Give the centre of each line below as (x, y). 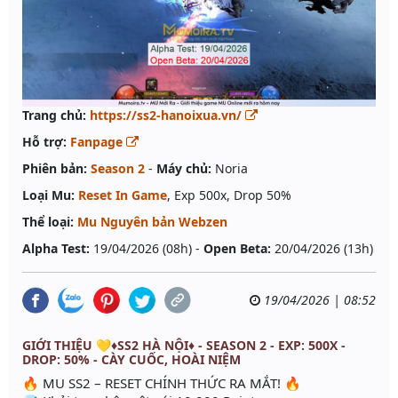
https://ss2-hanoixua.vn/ (167, 115)
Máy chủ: (184, 169)
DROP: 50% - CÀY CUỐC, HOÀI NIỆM (131, 360)
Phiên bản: (55, 169)
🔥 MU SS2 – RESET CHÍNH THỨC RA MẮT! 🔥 (162, 383)
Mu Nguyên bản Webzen (152, 222)
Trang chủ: (54, 115)
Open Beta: (237, 249)
